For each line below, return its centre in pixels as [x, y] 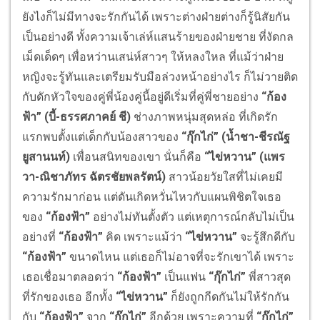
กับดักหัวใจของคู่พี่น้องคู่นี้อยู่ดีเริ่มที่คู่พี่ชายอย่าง [140, 97]
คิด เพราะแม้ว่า [144, 237]
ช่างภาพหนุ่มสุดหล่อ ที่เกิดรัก [204, 117]
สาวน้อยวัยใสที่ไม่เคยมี [224, 177]
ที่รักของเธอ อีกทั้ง [69, 297]
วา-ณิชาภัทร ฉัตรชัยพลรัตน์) [94, 177]
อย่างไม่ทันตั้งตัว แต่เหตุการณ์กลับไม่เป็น [192, 217]
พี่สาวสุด [268, 277]
